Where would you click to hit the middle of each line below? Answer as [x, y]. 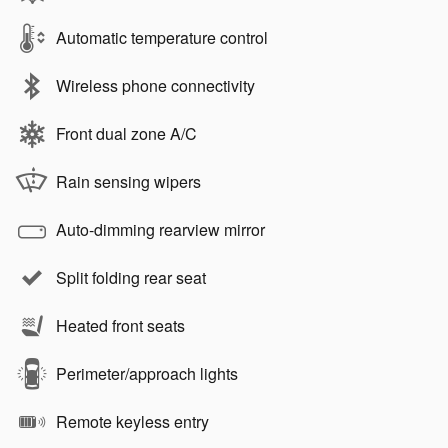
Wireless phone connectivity [155, 86]
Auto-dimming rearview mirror [160, 230]
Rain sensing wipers [128, 182]
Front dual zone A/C [126, 134]
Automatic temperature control [162, 38]
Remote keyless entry [132, 422]
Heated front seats [120, 326]
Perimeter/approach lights [147, 374]
